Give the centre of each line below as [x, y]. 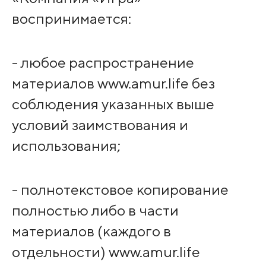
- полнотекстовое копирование [120, 190]
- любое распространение [103, 62]
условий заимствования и [100, 124]
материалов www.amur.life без [113, 83]
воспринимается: [71, 18]
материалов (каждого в [91, 231]
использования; [66, 145]
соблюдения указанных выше [113, 104]
